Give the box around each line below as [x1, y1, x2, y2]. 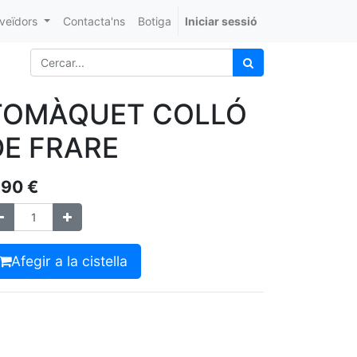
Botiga [138, 14, 171, 28]
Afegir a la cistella [11, 253, 127, 269]
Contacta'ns [63, 14, 125, 28]
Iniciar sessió [185, 14, 257, 28]
